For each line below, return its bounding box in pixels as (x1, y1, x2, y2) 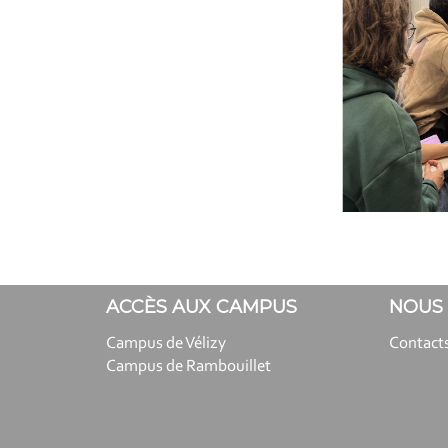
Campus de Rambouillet (106, 358, 271, 376)
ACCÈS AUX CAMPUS (106, 296, 297, 319)
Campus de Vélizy (106, 335, 226, 353)
